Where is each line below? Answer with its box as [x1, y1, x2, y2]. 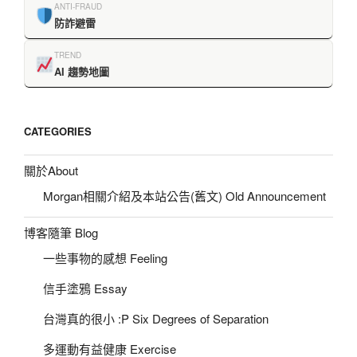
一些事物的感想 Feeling [43, 249, 167, 266]
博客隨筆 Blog [24, 224, 98, 241]
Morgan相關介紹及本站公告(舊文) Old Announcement [43, 186, 326, 204]
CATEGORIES [24, 124, 92, 139]
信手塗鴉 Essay [43, 279, 127, 296]
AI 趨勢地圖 [54, 64, 110, 80]
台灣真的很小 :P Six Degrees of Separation [43, 309, 269, 327]
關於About [24, 162, 78, 179]
